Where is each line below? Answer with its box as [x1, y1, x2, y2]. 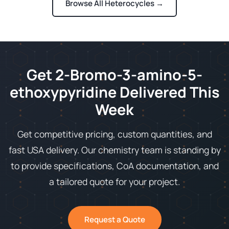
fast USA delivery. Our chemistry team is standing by [8, 144, 221, 156]
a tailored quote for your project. [49, 175, 180, 188]
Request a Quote [84, 214, 145, 225]
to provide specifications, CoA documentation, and [10, 159, 219, 172]
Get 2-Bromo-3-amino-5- [27, 64, 202, 85]
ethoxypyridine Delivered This [9, 82, 220, 103]
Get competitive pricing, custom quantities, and [17, 128, 212, 141]
